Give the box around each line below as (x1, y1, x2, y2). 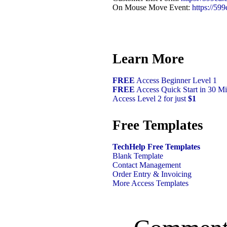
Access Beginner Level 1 (135, 75, 217, 85)
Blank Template (112, 152, 163, 161)
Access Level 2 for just (112, 94, 188, 103)
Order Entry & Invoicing (112, 170, 192, 179)
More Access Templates (112, 179, 188, 188)
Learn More (112, 51, 184, 66)
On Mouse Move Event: (112, 3, 192, 12)
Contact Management (112, 161, 181, 170)
